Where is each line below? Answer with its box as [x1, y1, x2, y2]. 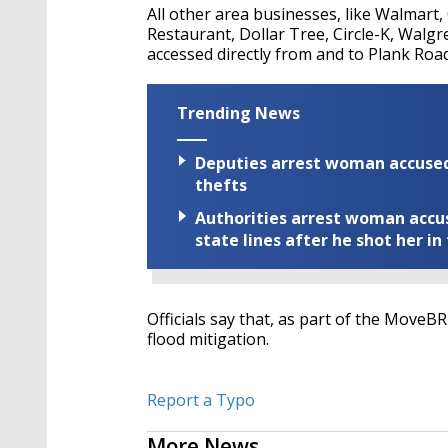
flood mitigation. [147, 328, 273, 351]
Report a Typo [147, 389, 255, 412]
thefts [195, 174, 247, 196]
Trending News [177, 101, 300, 124]
